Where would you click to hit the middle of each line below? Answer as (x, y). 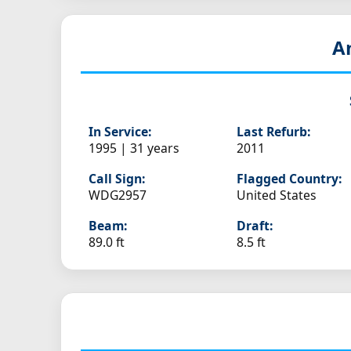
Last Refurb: (274, 132)
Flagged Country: (289, 179)
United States (277, 195)
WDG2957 (118, 195)
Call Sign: (117, 179)
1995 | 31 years (134, 148)
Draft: (255, 226)
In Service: (120, 132)
